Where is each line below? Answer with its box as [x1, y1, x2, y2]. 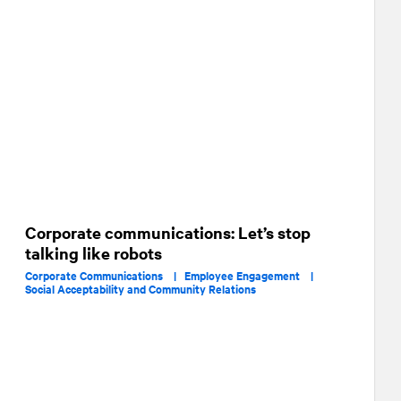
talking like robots [25, 242, 162, 264]
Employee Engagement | [184, 267, 321, 284]
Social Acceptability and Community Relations [25, 280, 256, 297]
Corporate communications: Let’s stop [25, 221, 311, 243]
